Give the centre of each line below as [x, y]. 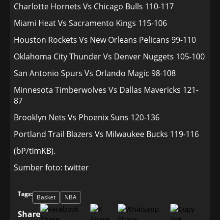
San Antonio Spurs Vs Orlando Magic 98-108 [95, 73]
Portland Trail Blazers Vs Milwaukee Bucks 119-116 [106, 134]
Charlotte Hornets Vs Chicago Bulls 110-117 [94, 6]
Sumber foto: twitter [51, 167]
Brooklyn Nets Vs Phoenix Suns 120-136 [87, 117]
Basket [46, 197]
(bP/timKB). [35, 151]
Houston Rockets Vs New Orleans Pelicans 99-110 [105, 40]
